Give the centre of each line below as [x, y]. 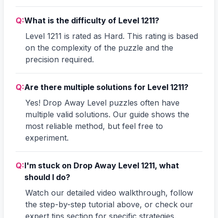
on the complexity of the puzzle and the [99, 47]
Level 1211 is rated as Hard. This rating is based [112, 36]
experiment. [47, 137]
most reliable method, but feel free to [94, 126]
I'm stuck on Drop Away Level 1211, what [102, 165]
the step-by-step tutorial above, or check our [109, 204]
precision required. [60, 59]
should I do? [47, 177]
